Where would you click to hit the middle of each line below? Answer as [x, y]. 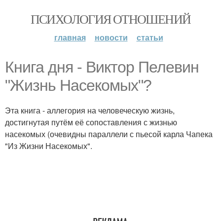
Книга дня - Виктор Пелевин [102, 67]
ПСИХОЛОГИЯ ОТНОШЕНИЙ [110, 19]
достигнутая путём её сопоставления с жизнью [91, 122]
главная [70, 37]
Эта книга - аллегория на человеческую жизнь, [90, 110]
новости [111, 37]
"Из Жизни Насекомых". [49, 146]
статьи [150, 37]
